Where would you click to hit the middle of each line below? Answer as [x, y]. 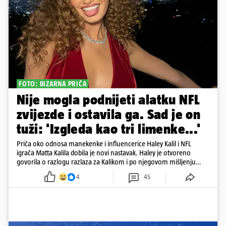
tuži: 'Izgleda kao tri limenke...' [109, 129]
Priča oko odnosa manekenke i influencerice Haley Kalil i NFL [104, 144]
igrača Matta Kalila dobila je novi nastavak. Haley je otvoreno [104, 153]
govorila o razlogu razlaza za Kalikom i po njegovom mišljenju [106, 162]
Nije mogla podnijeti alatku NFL [108, 100]
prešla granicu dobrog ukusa [58, 171]
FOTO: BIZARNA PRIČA [53, 84]
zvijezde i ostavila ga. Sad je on [109, 115]
